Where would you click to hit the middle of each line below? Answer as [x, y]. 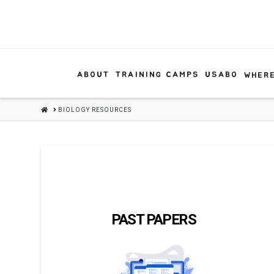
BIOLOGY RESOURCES [95, 109]
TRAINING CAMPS [157, 75]
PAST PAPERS [154, 220]
